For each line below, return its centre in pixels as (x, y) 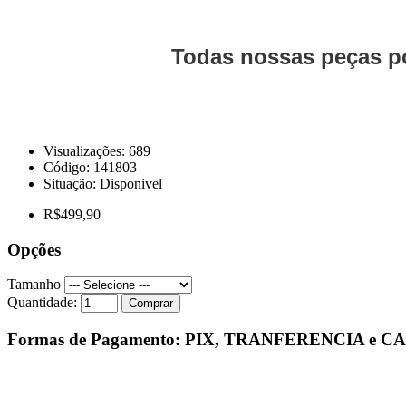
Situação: (72, 183)
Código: (68, 167)
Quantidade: (42, 303)
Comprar (151, 304)
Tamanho (34, 285)
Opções (34, 249)
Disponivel (131, 183)
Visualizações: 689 (97, 150)
